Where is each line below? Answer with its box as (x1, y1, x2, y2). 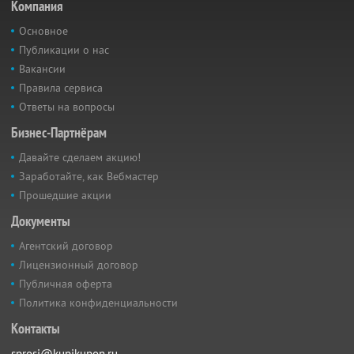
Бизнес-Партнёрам (11, 123, 107, 141)
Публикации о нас (19, 43, 109, 57)
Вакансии (19, 62, 66, 76)
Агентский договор (19, 239, 113, 253)
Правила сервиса (19, 81, 103, 95)
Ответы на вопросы (19, 100, 115, 114)
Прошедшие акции (19, 188, 111, 202)
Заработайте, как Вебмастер (19, 169, 159, 183)
